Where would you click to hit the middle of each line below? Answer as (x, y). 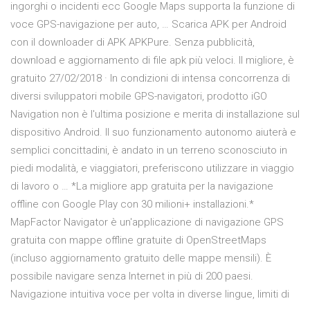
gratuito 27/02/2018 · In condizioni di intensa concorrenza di (150, 79)
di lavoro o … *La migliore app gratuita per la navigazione (142, 186)
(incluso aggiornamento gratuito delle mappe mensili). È (141, 258)
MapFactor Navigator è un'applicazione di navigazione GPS (147, 222)
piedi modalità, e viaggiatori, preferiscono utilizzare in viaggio (152, 168)
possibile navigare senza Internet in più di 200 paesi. (132, 276)
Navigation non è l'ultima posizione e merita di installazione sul (155, 115)
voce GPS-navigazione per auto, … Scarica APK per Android (148, 25)
